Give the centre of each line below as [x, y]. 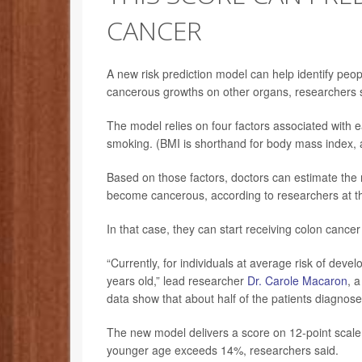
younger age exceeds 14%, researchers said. [223, 349]
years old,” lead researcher [177, 280]
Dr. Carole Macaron [297, 280]
